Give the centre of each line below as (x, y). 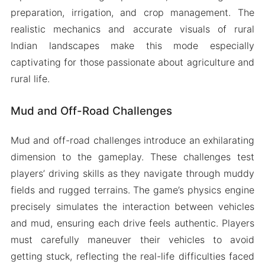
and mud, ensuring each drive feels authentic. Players (132, 223)
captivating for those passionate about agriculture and (132, 62)
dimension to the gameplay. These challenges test (132, 156)
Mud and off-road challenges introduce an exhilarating (132, 140)
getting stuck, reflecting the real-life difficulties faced (132, 256)
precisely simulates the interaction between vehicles (132, 206)
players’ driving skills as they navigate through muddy (132, 173)
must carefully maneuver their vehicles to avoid (132, 239)
